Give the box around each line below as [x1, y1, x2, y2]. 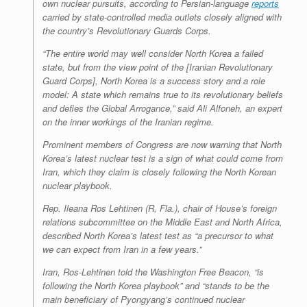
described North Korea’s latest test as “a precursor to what [42, 229, 273, 243]
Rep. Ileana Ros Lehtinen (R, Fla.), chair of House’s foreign [42, 201, 277, 215]
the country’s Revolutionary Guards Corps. [42, 24, 211, 38]
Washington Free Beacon [150, 265, 249, 279]
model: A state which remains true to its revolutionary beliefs [42, 88, 283, 101]
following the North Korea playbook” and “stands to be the [42, 279, 269, 293]
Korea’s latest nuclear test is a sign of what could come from [42, 151, 283, 165]
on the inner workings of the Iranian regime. [42, 115, 214, 129]
